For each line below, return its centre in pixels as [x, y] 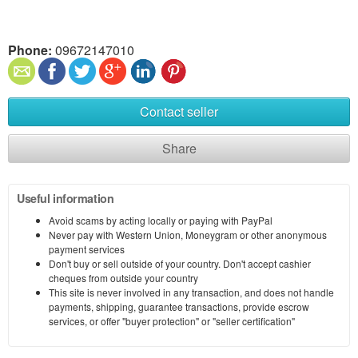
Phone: [30, 50]
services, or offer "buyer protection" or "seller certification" [172, 320]
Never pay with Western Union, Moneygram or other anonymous [188, 234]
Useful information [66, 198]
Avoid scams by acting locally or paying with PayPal [161, 220]
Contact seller [179, 111]
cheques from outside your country [123, 277]
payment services [87, 249]
